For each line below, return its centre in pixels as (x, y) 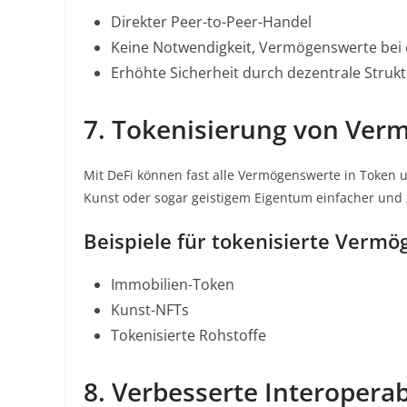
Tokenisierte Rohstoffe (189, 335)
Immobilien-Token (173, 284)
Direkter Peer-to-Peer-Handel (211, 22)
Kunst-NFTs (150, 310)
